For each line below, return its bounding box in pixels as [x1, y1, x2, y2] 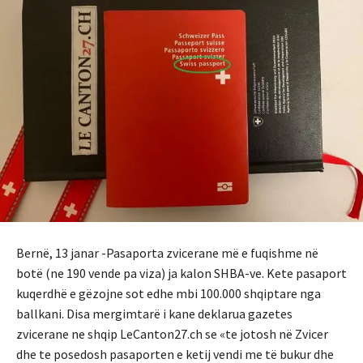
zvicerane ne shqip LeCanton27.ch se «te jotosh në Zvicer [16, 326, 328, 343]
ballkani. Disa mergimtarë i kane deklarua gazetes [16, 305, 293, 322]
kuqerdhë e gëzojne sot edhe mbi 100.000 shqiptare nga [16, 285, 321, 302]
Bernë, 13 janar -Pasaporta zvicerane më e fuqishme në [16, 245, 318, 262]
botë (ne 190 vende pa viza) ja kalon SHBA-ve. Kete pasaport [16, 265, 347, 282]
